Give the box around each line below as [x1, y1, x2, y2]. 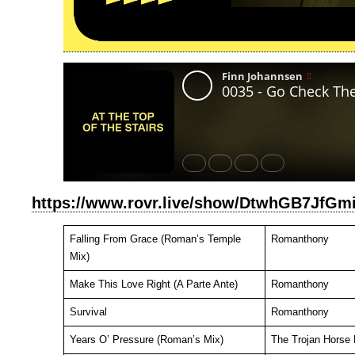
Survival [69, 306, 107, 318]
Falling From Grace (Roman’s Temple [69, 233, 241, 245]
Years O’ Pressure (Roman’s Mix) [69, 334, 223, 345]
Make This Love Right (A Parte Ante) [69, 278, 238, 290]
